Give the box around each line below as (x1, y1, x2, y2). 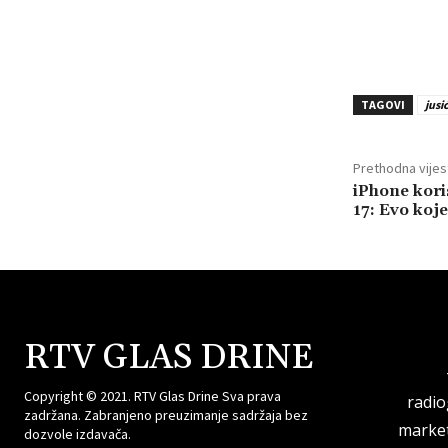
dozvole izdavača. (24, 425, 131, 444)
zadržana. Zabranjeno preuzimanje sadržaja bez (24, 406, 308, 425)
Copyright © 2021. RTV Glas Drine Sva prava (24, 387, 281, 406)
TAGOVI (360, 97, 405, 113)
